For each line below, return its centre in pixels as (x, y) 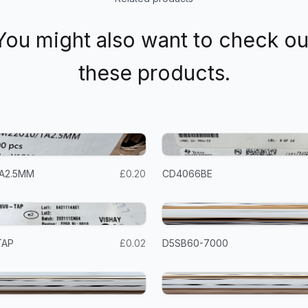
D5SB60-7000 (195, 243)
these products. (154, 73)
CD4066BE (187, 174)
